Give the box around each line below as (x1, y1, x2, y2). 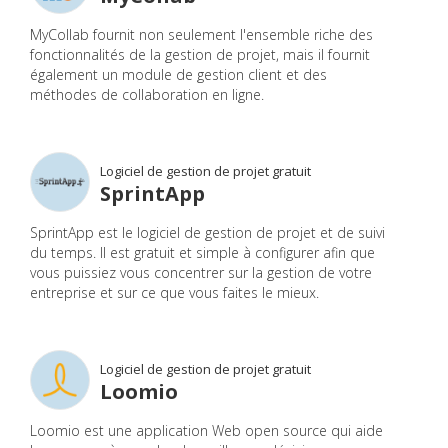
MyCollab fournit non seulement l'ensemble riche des (30, 25, 373, 45)
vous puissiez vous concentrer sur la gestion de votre (30, 262, 372, 282)
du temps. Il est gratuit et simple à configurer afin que (30, 242, 375, 262)
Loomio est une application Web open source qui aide (30, 420, 383, 440)
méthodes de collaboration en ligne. (30, 85, 264, 105)
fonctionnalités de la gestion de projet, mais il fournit (30, 45, 370, 65)
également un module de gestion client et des (30, 65, 327, 85)
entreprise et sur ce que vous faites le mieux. (30, 282, 319, 302)
